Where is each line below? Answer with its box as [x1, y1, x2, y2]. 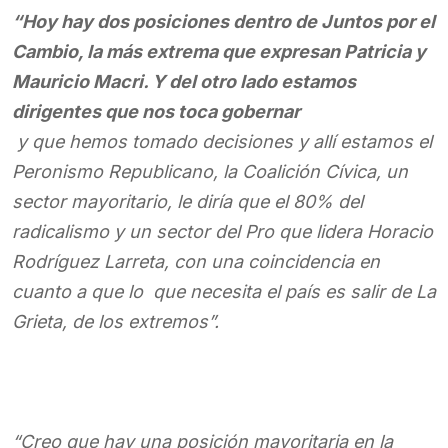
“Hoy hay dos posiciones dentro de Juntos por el [12, 11, 435, 32]
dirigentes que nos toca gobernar [12, 101, 300, 122]
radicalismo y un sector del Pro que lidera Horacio [12, 221, 433, 242]
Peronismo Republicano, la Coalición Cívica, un [12, 161, 408, 182]
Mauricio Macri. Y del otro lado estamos [12, 71, 356, 92]
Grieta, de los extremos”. [12, 311, 219, 332]
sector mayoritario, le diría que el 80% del [12, 191, 363, 212]
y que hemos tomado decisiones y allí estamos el [12, 131, 432, 152]
